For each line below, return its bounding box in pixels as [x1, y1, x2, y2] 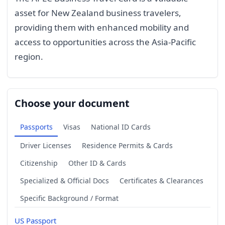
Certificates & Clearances [119, 175, 203, 185]
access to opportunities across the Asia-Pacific [15, 36, 196, 48]
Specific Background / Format [20, 193, 119, 203]
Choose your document [15, 96, 130, 110]
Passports [20, 122, 53, 132]
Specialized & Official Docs [20, 175, 109, 185]
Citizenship [20, 158, 58, 168]
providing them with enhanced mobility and [15, 22, 189, 34]
